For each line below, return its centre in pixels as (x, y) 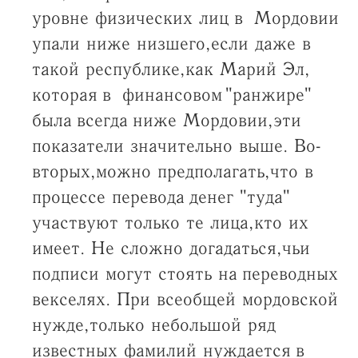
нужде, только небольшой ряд (153, 325)
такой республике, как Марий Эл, (167, 70)
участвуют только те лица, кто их (170, 223)
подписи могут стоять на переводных (185, 274)
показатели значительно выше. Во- (176, 146)
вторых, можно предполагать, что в (175, 172)
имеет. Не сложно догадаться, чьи (171, 249)
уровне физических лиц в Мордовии (185, 18)
